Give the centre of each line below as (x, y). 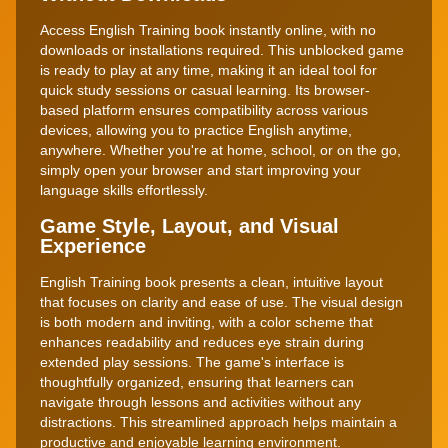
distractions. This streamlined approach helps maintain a (218, 421)
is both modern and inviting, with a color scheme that (206, 321)
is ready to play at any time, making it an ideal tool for (208, 69)
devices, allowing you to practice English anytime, (196, 129)
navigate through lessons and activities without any (200, 401)
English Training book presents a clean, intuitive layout (211, 281)
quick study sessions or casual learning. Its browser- (205, 89)
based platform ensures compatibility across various (204, 109)
